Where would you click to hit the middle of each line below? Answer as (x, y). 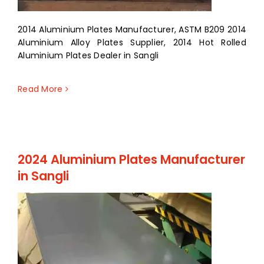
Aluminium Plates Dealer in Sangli (88, 56)
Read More (40, 89)
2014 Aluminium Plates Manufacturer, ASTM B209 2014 (132, 30)
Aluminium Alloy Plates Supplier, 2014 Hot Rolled (132, 43)
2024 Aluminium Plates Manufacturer (131, 160)
